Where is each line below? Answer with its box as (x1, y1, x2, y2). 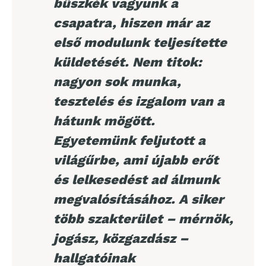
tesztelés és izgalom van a (53, 94, 224, 109)
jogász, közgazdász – (53, 231, 188, 246)
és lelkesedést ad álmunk (53, 172, 220, 187)
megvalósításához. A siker (53, 192, 224, 207)
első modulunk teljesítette (53, 35, 227, 50)
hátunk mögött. (53, 113, 155, 128)
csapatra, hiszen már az (53, 15, 210, 30)
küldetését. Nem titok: (53, 55, 202, 69)
